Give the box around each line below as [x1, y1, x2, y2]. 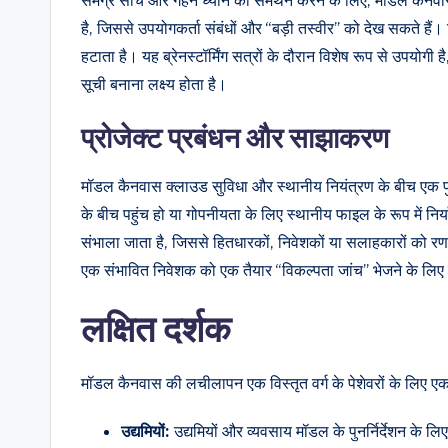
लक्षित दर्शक [81, 306, 231, 353]
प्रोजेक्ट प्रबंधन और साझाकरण [81, 120, 389, 156]
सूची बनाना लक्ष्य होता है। [81, 74, 227, 95]
